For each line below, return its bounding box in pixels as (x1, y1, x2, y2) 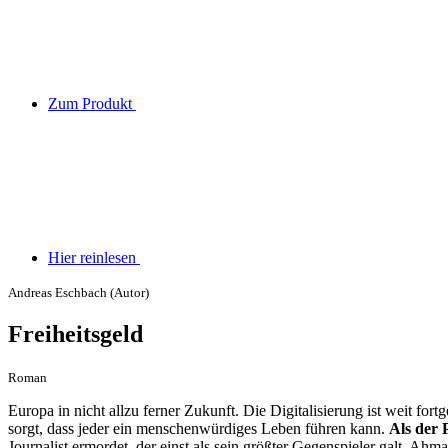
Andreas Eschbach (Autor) (8, 284, 149, 300)
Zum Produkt (48, 94, 136, 112)
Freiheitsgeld (8, 320, 143, 347)
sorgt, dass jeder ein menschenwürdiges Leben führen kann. (8, 419, 389, 437)
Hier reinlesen (48, 248, 140, 266)
